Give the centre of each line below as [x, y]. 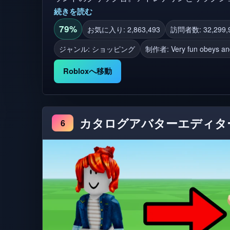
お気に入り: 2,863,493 [124, 29]
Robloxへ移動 [88, 71]
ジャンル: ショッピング [97, 49]
